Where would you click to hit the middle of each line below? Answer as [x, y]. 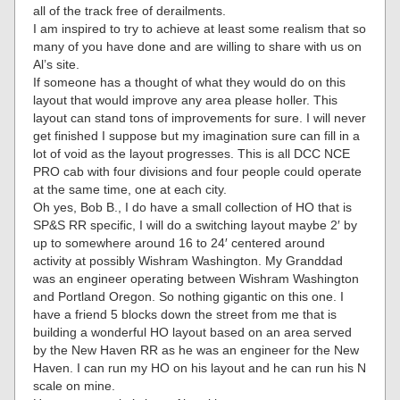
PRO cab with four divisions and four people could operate [198, 172]
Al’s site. [57, 65]
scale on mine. [75, 386]
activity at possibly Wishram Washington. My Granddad [188, 261]
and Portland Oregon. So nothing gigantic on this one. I [189, 297]
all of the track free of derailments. [130, 11]
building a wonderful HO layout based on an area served [193, 333]
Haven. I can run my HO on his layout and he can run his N [200, 368]
